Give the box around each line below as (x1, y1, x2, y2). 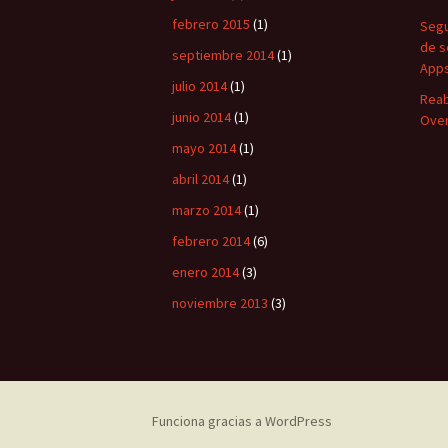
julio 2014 (172, 77, 227, 95)
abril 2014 (172, 170, 229, 188)
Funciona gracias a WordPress (152, 412, 332, 430)
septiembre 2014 (172, 46, 274, 64)
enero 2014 (172, 263, 239, 281)
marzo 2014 (172, 201, 241, 219)
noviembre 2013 (172, 294, 268, 312)
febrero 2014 (172, 232, 250, 250)
